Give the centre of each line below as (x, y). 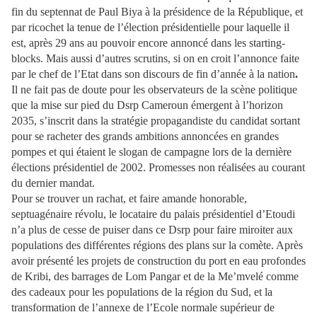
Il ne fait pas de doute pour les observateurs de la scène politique (154, 90)
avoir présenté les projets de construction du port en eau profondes (158, 261)
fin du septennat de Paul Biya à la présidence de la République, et (157, 12)
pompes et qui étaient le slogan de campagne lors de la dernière (151, 152)
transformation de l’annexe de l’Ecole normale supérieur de (143, 307)
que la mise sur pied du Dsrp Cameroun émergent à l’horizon (147, 105)
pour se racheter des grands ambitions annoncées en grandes (145, 136)
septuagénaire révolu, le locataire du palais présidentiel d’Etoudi (153, 214)
